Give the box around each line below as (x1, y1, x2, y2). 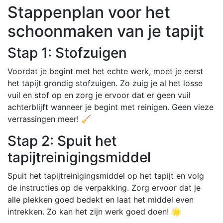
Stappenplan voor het (7, 2, 170, 22)
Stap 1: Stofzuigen (7, 44, 127, 61)
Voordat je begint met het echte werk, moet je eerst (7, 66, 203, 76)
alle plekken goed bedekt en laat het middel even (7, 194, 194, 205)
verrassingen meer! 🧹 (7, 113, 91, 124)
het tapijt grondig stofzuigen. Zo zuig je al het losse (7, 78, 203, 88)
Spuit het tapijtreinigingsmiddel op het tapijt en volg (7, 170, 204, 181)
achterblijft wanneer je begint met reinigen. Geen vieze (7, 102, 214, 112)
